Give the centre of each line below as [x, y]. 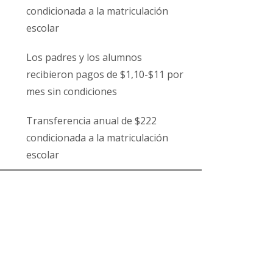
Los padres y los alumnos [84, 57]
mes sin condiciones [72, 91]
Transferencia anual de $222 [91, 121]
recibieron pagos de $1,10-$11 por [105, 74]
